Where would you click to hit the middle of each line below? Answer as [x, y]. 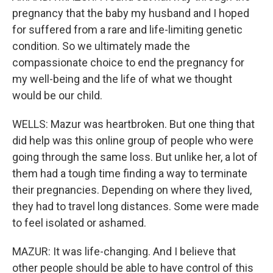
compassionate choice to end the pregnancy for [128, 62]
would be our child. [57, 95]
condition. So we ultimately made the [101, 46]
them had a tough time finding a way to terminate [130, 173]
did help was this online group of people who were [133, 140]
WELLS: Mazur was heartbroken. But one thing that [133, 124]
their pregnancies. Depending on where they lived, [132, 190]
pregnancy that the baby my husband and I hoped [131, 13]
